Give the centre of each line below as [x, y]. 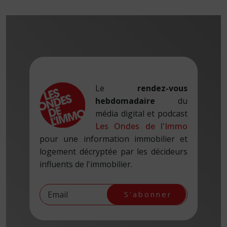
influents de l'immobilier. [86, 164]
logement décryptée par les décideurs [113, 151]
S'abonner [146, 194]
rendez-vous [162, 88]
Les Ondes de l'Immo [141, 126]
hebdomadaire [125, 101]
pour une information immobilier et [113, 139]
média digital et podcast [141, 113]
